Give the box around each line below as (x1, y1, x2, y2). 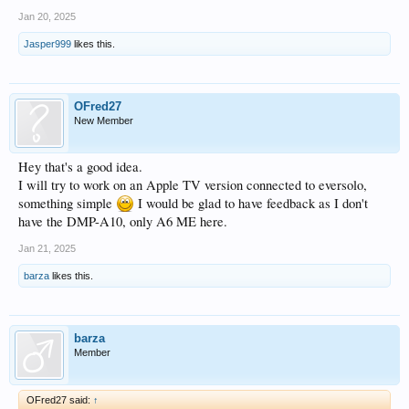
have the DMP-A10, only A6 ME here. (18, 213, 227, 231)
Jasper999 (24, 38, 71, 50)
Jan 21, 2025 (18, 243, 76, 255)
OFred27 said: (26, 394, 93, 406)
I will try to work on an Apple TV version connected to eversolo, (18, 176, 367, 194)
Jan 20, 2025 (18, 11, 76, 23)
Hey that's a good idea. (18, 158, 142, 176)
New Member (74, 115, 133, 127)
